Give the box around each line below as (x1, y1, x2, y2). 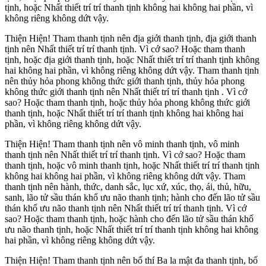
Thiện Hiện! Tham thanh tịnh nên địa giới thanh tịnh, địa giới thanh (5, 33, 256, 44)
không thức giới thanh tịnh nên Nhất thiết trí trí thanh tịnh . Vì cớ (5, 87, 247, 97)
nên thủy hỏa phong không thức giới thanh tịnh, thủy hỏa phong (5, 76, 245, 87)
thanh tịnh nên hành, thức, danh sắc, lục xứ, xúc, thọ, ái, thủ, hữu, (5, 182, 251, 192)
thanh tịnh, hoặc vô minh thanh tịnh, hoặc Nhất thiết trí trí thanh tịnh (5, 160, 259, 171)
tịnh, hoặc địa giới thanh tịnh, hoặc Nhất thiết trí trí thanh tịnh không (5, 55, 259, 65)
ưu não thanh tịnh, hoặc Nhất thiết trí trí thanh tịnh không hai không (5, 224, 258, 235)
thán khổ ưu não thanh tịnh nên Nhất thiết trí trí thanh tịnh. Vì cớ (5, 203, 246, 214)
